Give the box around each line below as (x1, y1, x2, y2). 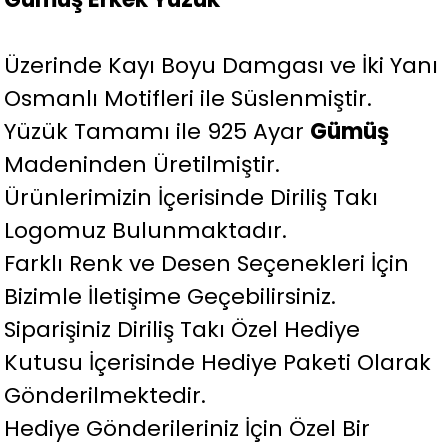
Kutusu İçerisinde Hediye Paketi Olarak (4, 347, 432, 379)
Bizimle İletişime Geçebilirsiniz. (4, 281, 337, 313)
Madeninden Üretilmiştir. (4, 149, 281, 181)
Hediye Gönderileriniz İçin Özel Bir (4, 413, 371, 445)
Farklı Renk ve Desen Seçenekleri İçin (4, 248, 410, 280)
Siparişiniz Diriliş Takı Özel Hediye (4, 314, 361, 346)
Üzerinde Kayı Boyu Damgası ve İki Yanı (4, 50, 439, 82)
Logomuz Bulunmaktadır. (4, 215, 288, 247)
